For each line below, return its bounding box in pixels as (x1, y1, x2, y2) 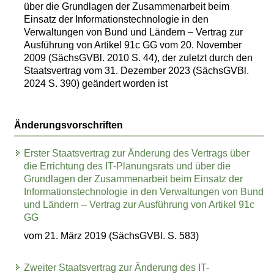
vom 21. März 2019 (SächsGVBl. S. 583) (24, 231, 199, 241)
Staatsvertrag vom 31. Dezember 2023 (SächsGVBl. (24, 65, 250, 76)
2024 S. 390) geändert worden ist (24, 78, 168, 89)
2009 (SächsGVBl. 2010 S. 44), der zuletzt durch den (24, 52, 253, 63)
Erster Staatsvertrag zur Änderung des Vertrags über (24, 147, 250, 158)
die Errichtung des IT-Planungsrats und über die (24, 160, 231, 171)
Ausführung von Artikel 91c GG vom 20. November (24, 39, 242, 50)
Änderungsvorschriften (14, 119, 124, 130)
